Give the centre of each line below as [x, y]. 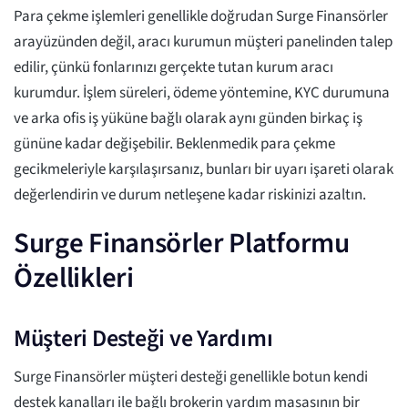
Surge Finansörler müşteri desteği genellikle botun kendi [191, 377]
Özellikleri [74, 278]
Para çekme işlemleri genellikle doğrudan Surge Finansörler [201, 17]
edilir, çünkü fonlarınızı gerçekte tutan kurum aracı [173, 68]
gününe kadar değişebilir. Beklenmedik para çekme [174, 144]
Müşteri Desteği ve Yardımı [143, 339]
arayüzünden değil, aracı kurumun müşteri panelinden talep [203, 42]
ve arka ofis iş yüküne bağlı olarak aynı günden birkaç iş [188, 119]
